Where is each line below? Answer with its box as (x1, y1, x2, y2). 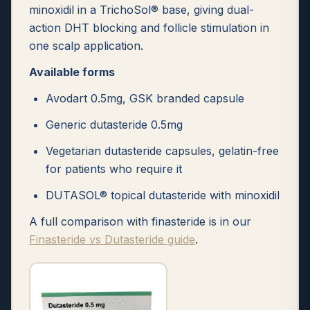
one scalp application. (29, 39, 143, 53)
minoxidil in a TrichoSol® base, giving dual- (29, 3, 254, 17)
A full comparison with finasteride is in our (29, 215, 251, 228)
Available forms (29, 65, 115, 79)
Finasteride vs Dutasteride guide (29, 232, 195, 246)
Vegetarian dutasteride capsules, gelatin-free (46, 144, 279, 158)
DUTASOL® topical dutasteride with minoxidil (46, 188, 280, 202)
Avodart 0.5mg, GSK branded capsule (46, 91, 244, 105)
